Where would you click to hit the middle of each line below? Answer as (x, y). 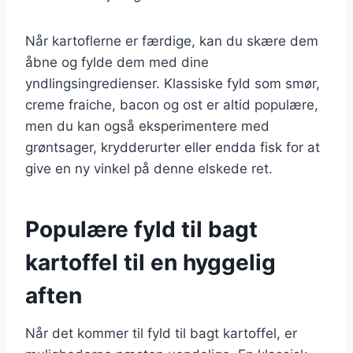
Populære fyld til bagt (141, 229)
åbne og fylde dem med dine (117, 62)
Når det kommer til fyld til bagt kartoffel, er (161, 333)
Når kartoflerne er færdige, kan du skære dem (172, 41)
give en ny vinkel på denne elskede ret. (149, 168)
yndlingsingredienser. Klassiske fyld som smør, (173, 83)
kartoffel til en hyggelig (150, 262)
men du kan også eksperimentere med (147, 126)
